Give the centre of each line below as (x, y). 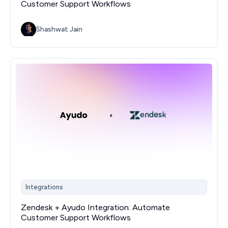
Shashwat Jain (59, 30)
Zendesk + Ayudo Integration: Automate (95, 207)
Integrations (44, 187)
